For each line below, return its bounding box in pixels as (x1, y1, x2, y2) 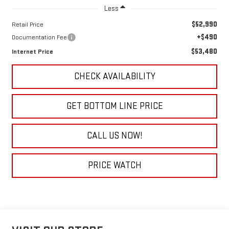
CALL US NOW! (86, 130, 143, 141)
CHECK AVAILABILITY (74, 71, 155, 82)
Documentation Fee (11, 33, 67, 41)
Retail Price (11, 20, 43, 29)
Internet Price (11, 47, 53, 56)
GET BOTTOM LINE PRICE (66, 100, 163, 111)
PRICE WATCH (87, 159, 142, 171)
